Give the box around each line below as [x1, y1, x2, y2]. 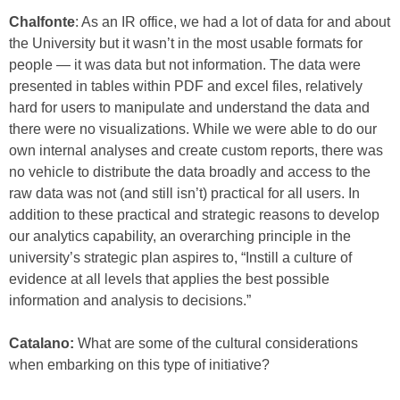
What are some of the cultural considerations [74, 336, 358, 351]
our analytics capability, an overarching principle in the [9, 229, 351, 244]
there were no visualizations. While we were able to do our [9, 121, 377, 137]
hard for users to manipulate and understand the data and [9, 100, 370, 115]
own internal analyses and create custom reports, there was [9, 143, 383, 158]
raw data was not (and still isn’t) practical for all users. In [9, 186, 360, 201]
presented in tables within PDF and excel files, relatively [9, 79, 362, 94]
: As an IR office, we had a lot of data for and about [75, 14, 390, 29]
